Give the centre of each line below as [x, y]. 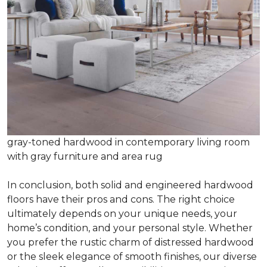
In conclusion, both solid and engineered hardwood [130, 185]
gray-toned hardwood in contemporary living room [128, 142]
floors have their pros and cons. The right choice [121, 199]
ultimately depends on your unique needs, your [122, 213]
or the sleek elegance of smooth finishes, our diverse [132, 256]
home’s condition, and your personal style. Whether [130, 228]
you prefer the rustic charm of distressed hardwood [131, 242]
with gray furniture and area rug [85, 156]
